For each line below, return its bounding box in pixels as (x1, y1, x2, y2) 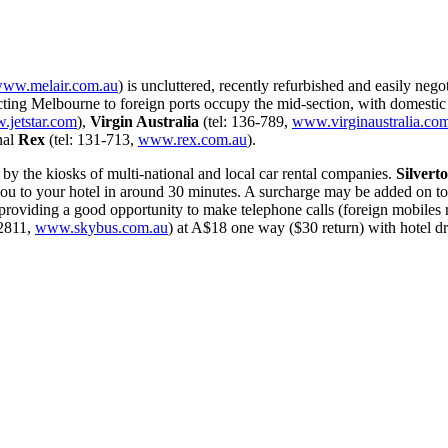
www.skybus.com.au (35, 218, 168, 236)
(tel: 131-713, (45, 130, 138, 148)
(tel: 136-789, (199, 112, 292, 130)
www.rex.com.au (138, 130, 247, 148)
